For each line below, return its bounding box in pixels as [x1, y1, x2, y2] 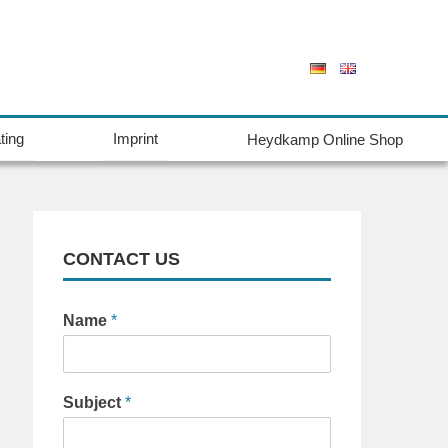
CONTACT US [63, 249, 181, 269]
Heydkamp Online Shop [247, 130, 404, 148]
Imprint [113, 130, 159, 147]
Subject [63, 394, 126, 411]
